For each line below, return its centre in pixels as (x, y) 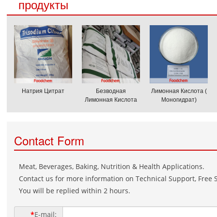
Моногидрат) (179, 100)
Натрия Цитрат (43, 91)
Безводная (111, 91)
